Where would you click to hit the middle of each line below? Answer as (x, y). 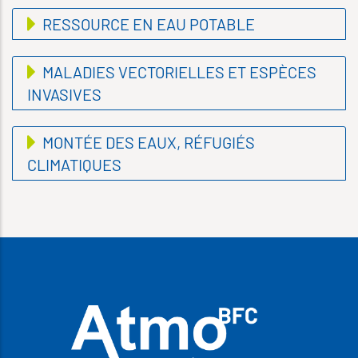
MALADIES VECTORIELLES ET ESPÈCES (177, 72)
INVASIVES (64, 94)
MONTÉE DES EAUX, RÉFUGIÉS (147, 142)
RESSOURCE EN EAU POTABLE (147, 24)
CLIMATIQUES (74, 164)
